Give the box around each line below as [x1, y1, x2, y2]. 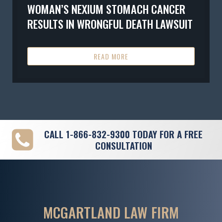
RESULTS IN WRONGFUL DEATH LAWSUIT [27, 15, 193, 32]
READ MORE [94, 51, 128, 61]
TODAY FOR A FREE [130, 127, 203, 142]
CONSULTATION [95, 138, 152, 153]
